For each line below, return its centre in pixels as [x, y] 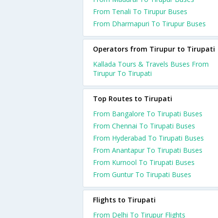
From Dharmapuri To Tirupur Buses [149, 24]
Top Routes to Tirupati [133, 99]
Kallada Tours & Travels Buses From [151, 64]
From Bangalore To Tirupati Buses [148, 114]
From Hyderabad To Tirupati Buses [148, 138]
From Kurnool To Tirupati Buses [144, 162]
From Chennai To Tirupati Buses [144, 126]
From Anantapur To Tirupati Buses [148, 150]
